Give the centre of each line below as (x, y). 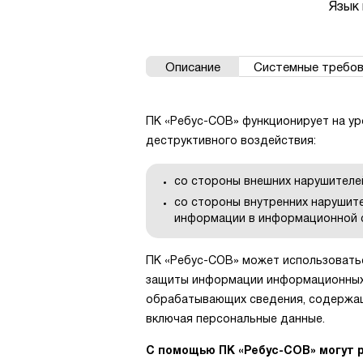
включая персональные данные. (235, 319)
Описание (192, 68)
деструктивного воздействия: (231, 142)
